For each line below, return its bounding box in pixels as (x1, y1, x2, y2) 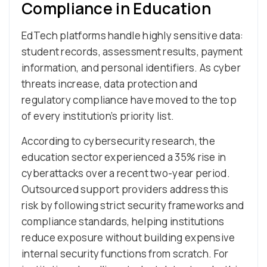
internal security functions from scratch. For (21, 246, 229, 260)
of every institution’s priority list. (21, 108, 175, 123)
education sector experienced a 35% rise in (21, 150, 226, 164)
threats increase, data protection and (21, 76, 198, 91)
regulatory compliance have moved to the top (21, 92, 237, 107)
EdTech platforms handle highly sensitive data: (21, 28, 244, 42)
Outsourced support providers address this (21, 182, 229, 196)
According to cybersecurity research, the (21, 133, 215, 148)
